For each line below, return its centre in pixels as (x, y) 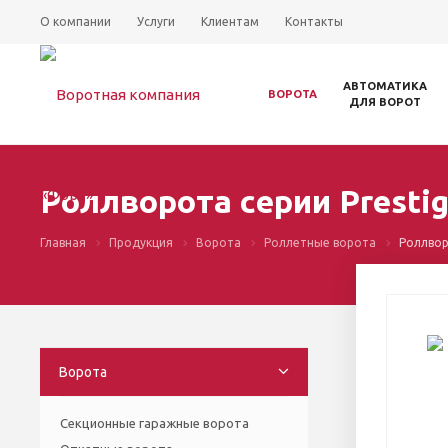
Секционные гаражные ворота (154, 422)
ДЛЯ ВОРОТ (385, 102)
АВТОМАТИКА (385, 86)
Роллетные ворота (320, 242)
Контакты (314, 21)
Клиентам (230, 21)
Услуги (156, 21)
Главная (63, 242)
